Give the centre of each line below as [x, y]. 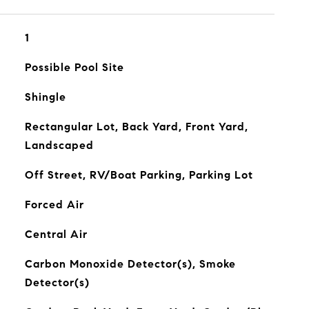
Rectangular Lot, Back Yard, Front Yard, [136, 127]
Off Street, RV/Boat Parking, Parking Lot [139, 175]
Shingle [45, 97]
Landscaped [59, 145]
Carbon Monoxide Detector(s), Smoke [130, 264]
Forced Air [54, 205]
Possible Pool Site [74, 67]
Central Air [56, 234]
